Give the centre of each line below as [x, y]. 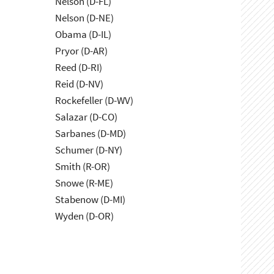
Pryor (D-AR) [82, 51]
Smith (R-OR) [83, 167]
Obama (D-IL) [83, 35]
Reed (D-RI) [79, 68]
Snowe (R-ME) [84, 183]
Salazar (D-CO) [87, 117]
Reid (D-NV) [80, 84]
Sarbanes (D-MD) [91, 134]
